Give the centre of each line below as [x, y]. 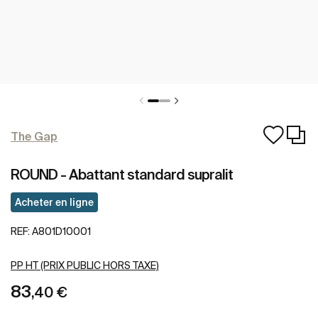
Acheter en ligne [54, 202]
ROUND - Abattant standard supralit [122, 174]
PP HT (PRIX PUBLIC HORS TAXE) [85, 266]
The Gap [34, 136]
